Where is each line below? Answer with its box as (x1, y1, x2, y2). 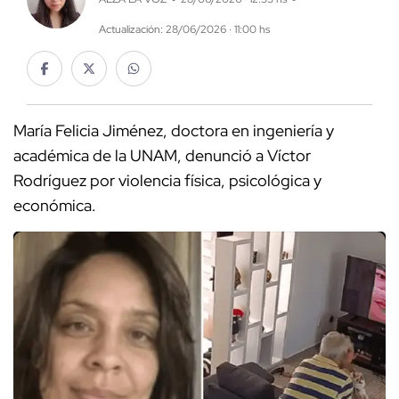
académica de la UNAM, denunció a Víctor (13, 145, 311, 167)
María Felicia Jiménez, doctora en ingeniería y (13, 120, 334, 142)
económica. (13, 195, 96, 216)
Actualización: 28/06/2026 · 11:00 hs (98, 22, 270, 37)
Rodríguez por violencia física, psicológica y (13, 170, 322, 191)
